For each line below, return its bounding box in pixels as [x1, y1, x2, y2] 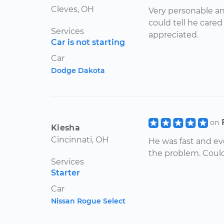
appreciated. [148, 30, 198, 40]
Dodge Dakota [51, 66, 105, 75]
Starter [51, 168, 80, 177]
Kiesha [51, 123, 80, 132]
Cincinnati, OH [51, 135, 108, 144]
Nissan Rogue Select [51, 196, 125, 205]
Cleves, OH [51, 4, 94, 14]
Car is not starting [51, 37, 125, 47]
